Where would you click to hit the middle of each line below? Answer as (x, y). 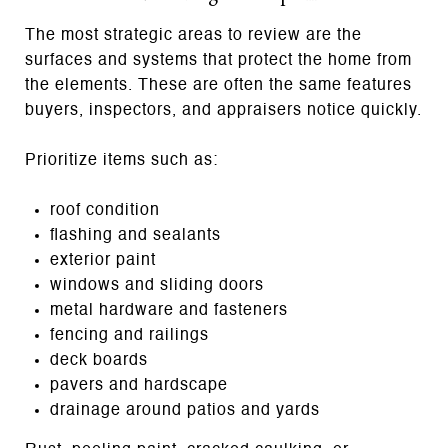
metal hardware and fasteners (168, 310)
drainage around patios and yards (184, 410)
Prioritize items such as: (121, 160)
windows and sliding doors (156, 285)
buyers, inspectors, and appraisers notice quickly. (223, 110)
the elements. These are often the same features (218, 85)
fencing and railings (129, 335)
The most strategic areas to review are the (193, 35)
